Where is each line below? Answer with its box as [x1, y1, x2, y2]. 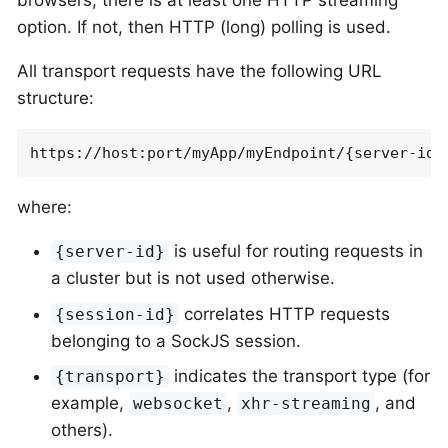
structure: [17, 87, 94, 108]
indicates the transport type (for [169, 366, 431, 387]
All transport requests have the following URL [17, 60, 382, 81]
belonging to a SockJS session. [51, 330, 301, 351]
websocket [133, 394, 224, 414]
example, [51, 393, 129, 414]
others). [51, 420, 113, 441]
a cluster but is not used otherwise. [51, 268, 335, 289]
